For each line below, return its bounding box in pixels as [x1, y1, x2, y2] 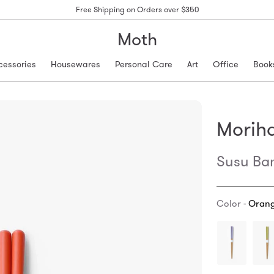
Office [212, 57, 239, 70]
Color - [216, 197, 246, 210]
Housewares [50, 57, 100, 70]
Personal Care [114, 57, 172, 70]
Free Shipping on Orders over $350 [75, 4, 199, 15]
